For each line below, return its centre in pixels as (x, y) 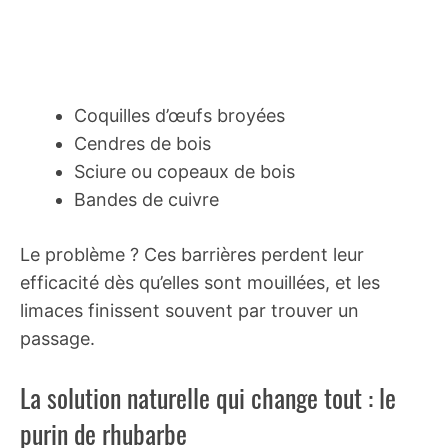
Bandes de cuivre (146, 199)
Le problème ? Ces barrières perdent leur (192, 254)
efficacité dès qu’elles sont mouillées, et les (200, 282)
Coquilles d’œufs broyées (179, 115)
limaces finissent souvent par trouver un (189, 310)
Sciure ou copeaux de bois (184, 171)
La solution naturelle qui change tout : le (208, 397)
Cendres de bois (142, 143)
